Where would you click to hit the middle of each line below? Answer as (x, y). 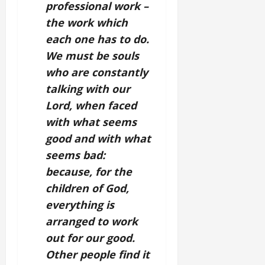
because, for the (89, 172)
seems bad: (75, 155)
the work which (87, 22)
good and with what (98, 138)
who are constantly (97, 72)
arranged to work (92, 221)
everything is (80, 205)
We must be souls (92, 56)
